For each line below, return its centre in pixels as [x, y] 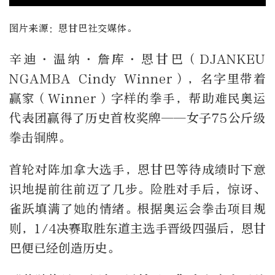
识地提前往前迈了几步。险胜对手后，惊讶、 [137, 190]
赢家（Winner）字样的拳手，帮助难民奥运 [137, 99]
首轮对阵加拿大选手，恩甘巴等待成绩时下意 [137, 170]
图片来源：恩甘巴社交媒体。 [73, 29]
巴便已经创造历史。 [64, 249]
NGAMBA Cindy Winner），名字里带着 [137, 79]
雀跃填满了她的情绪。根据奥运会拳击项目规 [137, 209]
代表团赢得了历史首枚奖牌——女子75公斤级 [137, 118]
